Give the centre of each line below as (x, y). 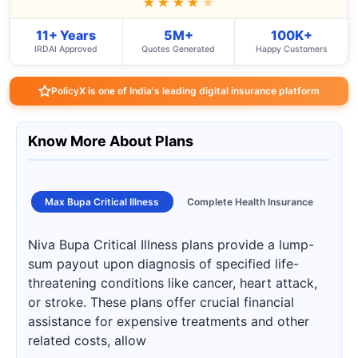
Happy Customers (291, 49)
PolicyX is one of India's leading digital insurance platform (185, 91)
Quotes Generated (179, 49)
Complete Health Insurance (250, 202)
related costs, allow (87, 340)
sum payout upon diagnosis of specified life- (163, 264)
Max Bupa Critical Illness (102, 202)
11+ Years (66, 35)
